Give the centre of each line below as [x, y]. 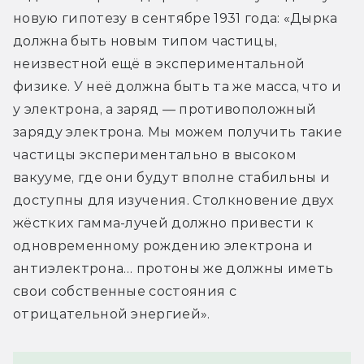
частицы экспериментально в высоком [155, 155]
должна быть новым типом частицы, [145, 41]
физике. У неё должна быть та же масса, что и [178, 87]
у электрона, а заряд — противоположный [165, 110]
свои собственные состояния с [125, 292]
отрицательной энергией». [112, 314]
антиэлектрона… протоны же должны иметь [173, 269]
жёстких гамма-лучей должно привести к [163, 223]
